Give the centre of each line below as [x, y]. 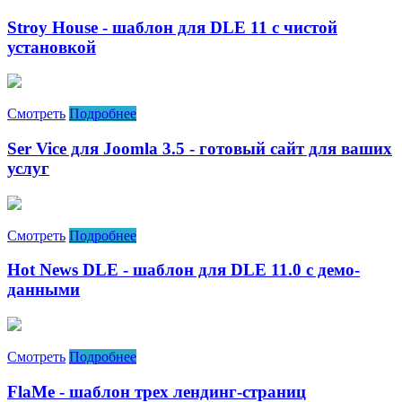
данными [44, 290]
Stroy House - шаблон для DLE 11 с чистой [172, 27]
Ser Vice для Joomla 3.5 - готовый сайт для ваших [200, 149]
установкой [52, 47]
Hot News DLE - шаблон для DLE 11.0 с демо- [184, 270]
